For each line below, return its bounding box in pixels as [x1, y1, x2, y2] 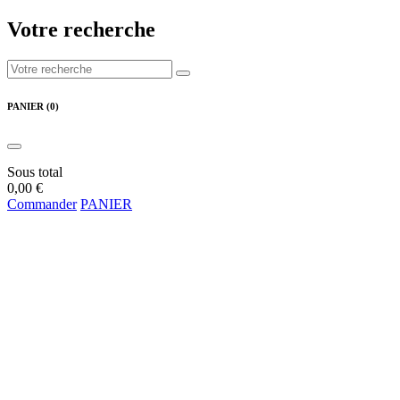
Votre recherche [7, 17, 155, 41]
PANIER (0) [7, 100, 59, 112]
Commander [7, 196, 77, 212]
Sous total [7, 163, 62, 179]
